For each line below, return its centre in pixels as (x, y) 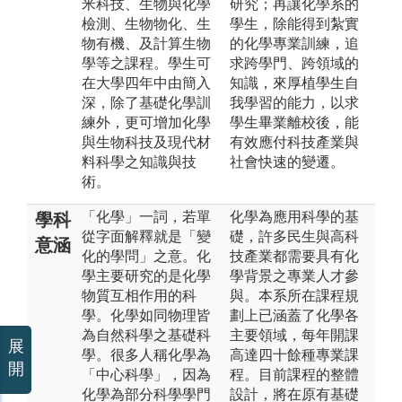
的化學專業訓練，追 (294, 43)
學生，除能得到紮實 (294, 23)
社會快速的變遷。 (287, 162)
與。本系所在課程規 (294, 295)
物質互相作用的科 (139, 295)
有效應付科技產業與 (294, 142)
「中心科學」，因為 (146, 374)
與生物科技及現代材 (146, 142)
